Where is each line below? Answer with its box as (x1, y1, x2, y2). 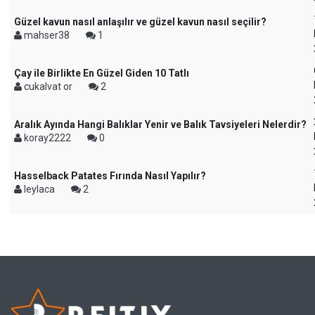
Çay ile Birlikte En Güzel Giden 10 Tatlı (14, 67, 189, 79)
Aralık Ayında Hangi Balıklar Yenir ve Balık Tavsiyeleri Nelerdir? (14, 119, 307, 131)
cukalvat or (22, 81, 75, 93)
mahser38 (22, 30, 72, 41)
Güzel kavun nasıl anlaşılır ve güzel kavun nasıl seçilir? (14, 16, 266, 28)
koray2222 (22, 132, 73, 144)
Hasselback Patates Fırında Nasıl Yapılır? (14, 170, 206, 182)
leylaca (22, 184, 57, 195)
